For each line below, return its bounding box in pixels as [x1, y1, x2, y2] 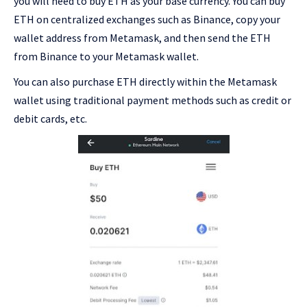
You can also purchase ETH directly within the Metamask [14, 75, 277, 88]
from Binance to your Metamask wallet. [14, 49, 201, 63]
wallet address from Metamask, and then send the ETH [14, 31, 271, 45]
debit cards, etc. [14, 112, 87, 125]
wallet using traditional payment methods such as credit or [14, 93, 291, 107]
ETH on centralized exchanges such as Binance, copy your [14, 12, 280, 26]
